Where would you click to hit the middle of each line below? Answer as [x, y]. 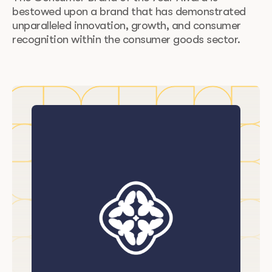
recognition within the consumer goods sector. [126, 40]
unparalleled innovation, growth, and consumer [127, 26]
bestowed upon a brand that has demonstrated [129, 12]
